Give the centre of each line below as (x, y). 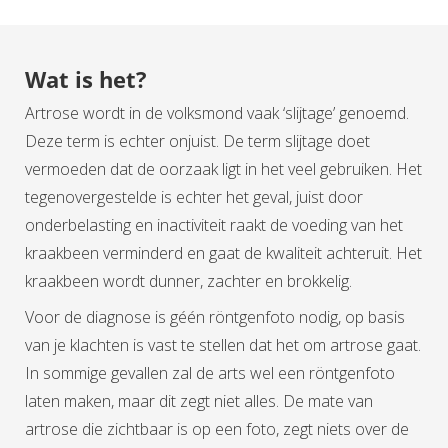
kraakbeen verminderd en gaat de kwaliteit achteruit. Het (223, 253)
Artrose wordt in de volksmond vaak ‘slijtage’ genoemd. (217, 113)
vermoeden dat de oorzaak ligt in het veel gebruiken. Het (223, 169)
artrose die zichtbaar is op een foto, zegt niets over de (217, 429)
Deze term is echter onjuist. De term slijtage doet (197, 141)
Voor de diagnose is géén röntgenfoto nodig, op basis (215, 317)
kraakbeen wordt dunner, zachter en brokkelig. (188, 281)
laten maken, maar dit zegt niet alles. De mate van (199, 401)
